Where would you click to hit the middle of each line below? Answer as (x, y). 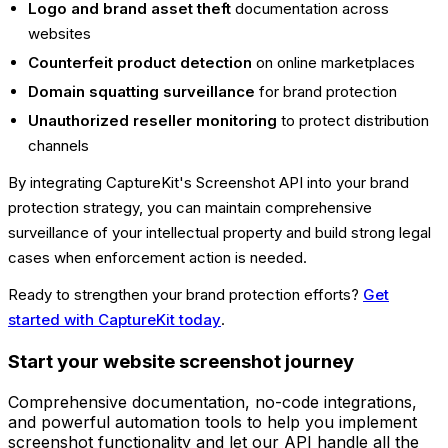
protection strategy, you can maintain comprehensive (190, 207)
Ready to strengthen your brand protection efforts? (185, 294)
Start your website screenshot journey (181, 362)
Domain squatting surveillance (141, 91)
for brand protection (326, 91)
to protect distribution (353, 120)
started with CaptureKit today (114, 319)
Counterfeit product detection (140, 62)
